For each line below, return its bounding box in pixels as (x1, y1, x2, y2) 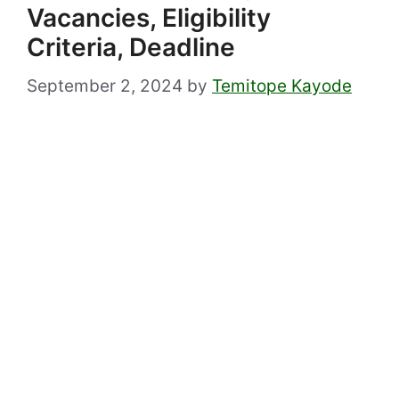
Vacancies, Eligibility (27, 3, 271, 34)
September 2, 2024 (27, 75, 183, 96)
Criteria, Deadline (27, 32, 235, 63)
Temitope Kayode (212, 75, 352, 96)
